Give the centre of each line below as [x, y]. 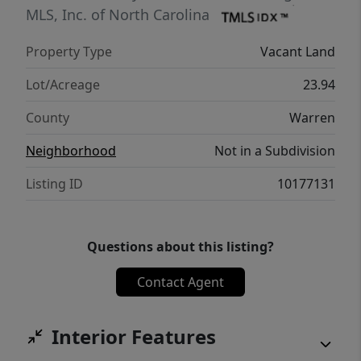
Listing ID [54, 183]
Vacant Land [298, 51]
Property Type [69, 51]
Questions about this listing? [180, 246]
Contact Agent [180, 282]
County [48, 117]
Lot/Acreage [63, 84]
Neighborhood [71, 150]
